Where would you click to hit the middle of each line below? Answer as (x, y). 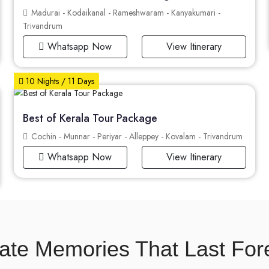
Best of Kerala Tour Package (90, 119)
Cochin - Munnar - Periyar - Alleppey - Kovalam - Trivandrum (135, 137)
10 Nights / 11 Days (59, 81)
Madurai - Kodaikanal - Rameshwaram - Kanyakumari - (124, 13)
